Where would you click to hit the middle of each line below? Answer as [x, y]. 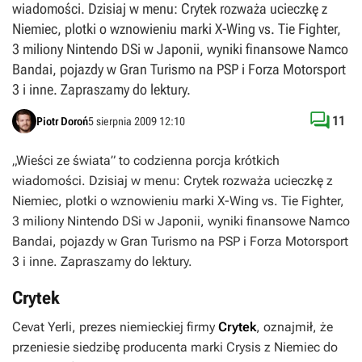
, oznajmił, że [295, 327]
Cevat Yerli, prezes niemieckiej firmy [115, 327]
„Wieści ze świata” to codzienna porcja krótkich [146, 160]
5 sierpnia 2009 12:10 [137, 121]
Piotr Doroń [62, 121]
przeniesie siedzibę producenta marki [119, 347]
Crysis [244, 347]
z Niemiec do [299, 347]
